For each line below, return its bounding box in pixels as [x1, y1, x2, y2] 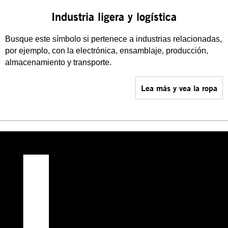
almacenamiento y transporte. [5, 58, 111, 67]
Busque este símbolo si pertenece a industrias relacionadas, [5, 35, 222, 43]
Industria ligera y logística [51, 10, 177, 24]
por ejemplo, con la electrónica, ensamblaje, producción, [5, 46, 208, 55]
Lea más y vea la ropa [141, 82, 217, 93]
